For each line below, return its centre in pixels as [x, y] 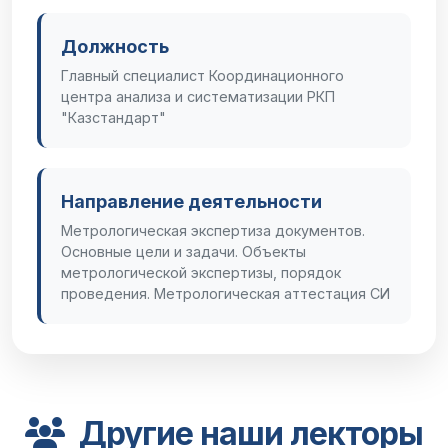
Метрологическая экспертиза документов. [213, 230]
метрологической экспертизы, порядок [201, 272]
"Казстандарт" [113, 117]
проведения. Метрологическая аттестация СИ [225, 293]
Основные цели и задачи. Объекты [183, 251]
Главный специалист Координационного [202, 75]
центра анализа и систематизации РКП [198, 96]
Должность [115, 46]
